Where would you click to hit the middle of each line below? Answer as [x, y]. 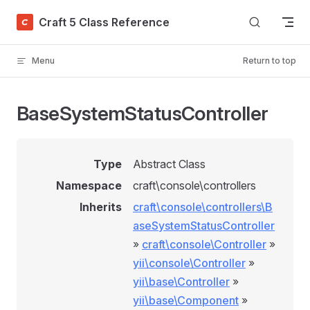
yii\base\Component [186, 300]
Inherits [101, 207]
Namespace [89, 185]
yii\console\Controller [189, 263]
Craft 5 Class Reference [104, 22]
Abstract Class [169, 164]
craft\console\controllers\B [203, 207]
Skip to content [49, 19]
